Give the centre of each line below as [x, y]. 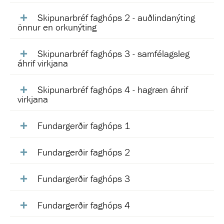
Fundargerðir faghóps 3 [84, 178]
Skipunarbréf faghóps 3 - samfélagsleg [113, 53]
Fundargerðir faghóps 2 [84, 152]
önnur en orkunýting [57, 27]
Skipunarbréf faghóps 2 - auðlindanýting [116, 17]
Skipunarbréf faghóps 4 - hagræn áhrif [113, 89]
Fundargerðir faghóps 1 [84, 125]
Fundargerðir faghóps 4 [84, 205]
